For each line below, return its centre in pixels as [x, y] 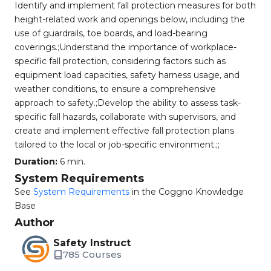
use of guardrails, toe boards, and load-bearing [111, 33]
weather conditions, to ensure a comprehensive [115, 89]
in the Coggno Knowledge [187, 192]
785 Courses [92, 254]
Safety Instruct [92, 243]
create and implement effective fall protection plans [124, 131]
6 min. [71, 162]
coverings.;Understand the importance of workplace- [126, 47]
